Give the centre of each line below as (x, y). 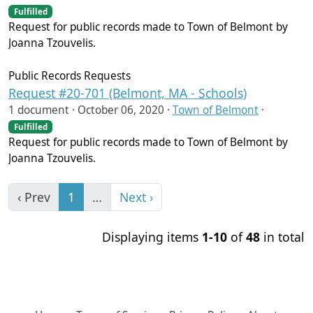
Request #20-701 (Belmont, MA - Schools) (128, 93)
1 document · (42, 110)
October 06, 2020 (121, 110)
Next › (136, 197)
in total (282, 237)
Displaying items (152, 237)
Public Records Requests (70, 76)
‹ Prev (34, 197)
